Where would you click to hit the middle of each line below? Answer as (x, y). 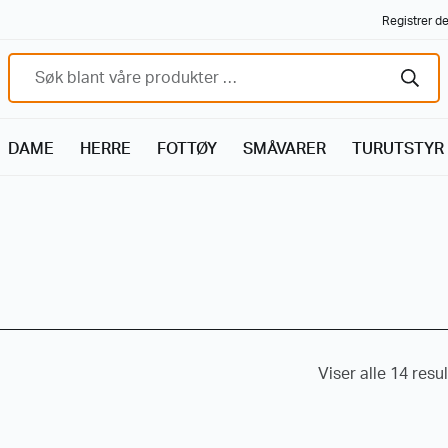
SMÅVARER (284, 149)
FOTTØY (187, 149)
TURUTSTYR (398, 149)
